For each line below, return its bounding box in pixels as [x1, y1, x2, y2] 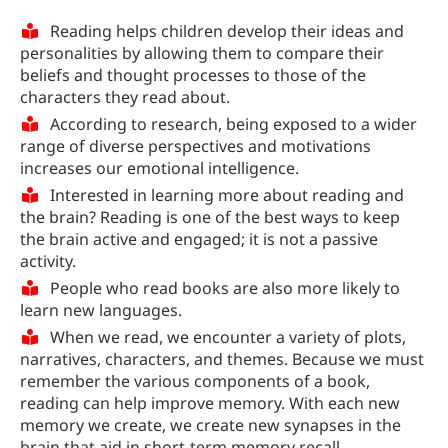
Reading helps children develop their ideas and [50, 20, 404, 43]
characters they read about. [20, 86, 230, 109]
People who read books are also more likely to [50, 277, 400, 300]
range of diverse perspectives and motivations [20, 135, 371, 158]
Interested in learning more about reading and [50, 184, 404, 207]
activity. [20, 250, 76, 273]
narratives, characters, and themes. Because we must [20, 348, 424, 371]
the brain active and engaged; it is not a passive [20, 228, 378, 251]
